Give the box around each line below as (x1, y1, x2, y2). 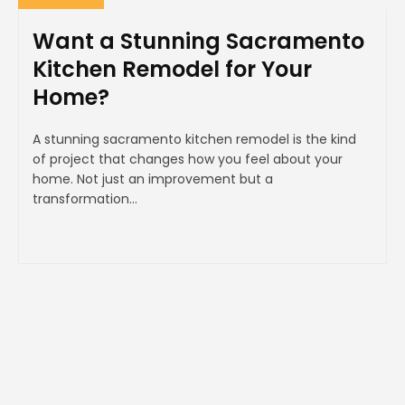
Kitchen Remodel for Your (33, 53, 312, 84)
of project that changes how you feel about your (33, 149, 343, 168)
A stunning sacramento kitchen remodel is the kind (33, 129, 356, 148)
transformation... (33, 189, 137, 208)
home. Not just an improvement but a (33, 169, 273, 188)
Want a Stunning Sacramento (33, 25, 364, 56)
